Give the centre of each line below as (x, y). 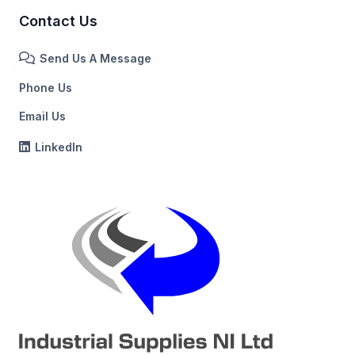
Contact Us (58, 21)
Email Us (42, 116)
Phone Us (46, 87)
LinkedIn (59, 147)
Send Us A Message (95, 58)
